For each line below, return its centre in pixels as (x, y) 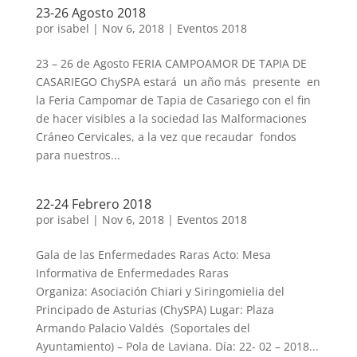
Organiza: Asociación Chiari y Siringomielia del (160, 291)
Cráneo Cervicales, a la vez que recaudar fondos (166, 137)
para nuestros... (78, 155)
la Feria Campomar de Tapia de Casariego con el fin (173, 100)
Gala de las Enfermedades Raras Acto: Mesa (153, 255)
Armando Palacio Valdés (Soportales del (143, 328)
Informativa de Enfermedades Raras (132, 273)
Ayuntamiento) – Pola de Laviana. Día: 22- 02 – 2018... (177, 346)
